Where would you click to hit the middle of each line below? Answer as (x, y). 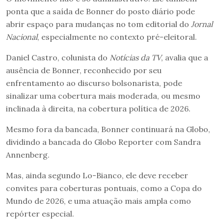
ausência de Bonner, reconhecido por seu (84, 70)
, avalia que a (185, 57)
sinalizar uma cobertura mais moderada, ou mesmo (103, 96)
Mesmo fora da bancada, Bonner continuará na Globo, (108, 129)
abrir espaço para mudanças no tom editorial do (98, 24)
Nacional (22, 37)
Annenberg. (28, 154)
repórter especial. (40, 213)
